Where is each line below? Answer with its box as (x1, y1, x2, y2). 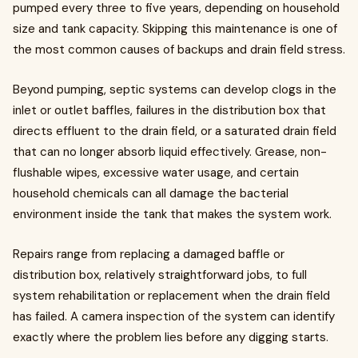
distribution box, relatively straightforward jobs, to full (13, 267, 307, 283)
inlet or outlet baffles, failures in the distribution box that (13, 102, 326, 118)
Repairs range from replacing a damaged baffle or (13, 246, 284, 262)
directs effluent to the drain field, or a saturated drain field (13, 123, 336, 139)
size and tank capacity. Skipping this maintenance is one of (13, 21, 337, 37)
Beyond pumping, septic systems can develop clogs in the (13, 82, 336, 97)
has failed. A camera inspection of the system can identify (13, 308, 335, 324)
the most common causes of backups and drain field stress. (13, 42, 345, 58)
